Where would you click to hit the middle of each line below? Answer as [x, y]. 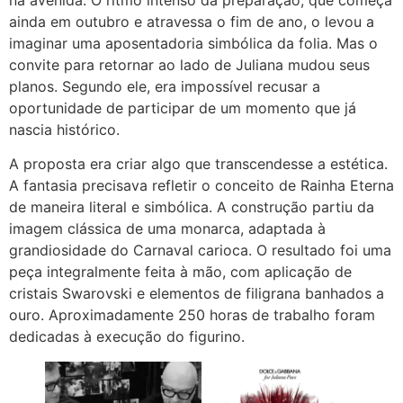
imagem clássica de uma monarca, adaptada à [167, 229]
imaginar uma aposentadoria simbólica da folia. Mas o [193, 43]
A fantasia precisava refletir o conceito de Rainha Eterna [201, 186]
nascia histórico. [64, 129]
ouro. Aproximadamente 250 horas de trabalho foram [192, 315]
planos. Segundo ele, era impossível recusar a [165, 86]
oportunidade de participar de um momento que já [183, 107]
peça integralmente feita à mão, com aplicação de [180, 272]
